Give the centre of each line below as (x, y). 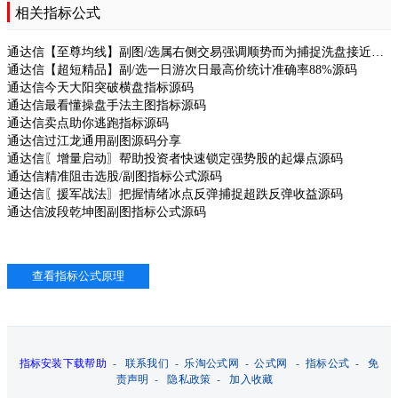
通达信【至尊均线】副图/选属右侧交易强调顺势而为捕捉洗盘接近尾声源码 (378, 52)
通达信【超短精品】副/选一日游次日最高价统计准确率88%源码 (182, 69)
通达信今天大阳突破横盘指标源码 (100, 87)
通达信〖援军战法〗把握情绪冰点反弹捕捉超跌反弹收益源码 (175, 194)
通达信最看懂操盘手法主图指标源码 (107, 105)
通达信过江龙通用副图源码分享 (94, 140)
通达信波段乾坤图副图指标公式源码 (107, 211)
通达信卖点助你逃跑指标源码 (88, 123)
